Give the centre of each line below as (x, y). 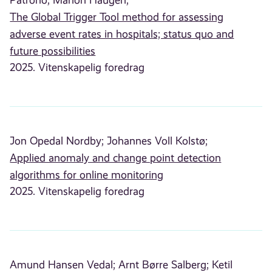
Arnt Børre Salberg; (164, 264)
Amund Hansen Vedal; (63, 264)
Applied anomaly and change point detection (116, 158)
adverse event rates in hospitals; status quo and (122, 34)
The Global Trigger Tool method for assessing (117, 17)
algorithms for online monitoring (87, 175)
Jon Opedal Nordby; (57, 141)
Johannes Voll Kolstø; (158, 141)
